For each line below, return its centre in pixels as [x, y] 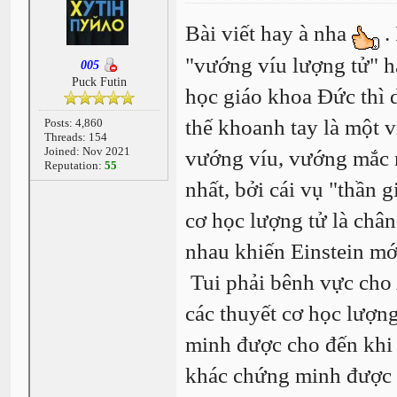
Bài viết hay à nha [268, 33]
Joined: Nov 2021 [87, 151]
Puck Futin [99, 82]
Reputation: [74, 165]
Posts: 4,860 [73, 123]
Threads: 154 [75, 137]
